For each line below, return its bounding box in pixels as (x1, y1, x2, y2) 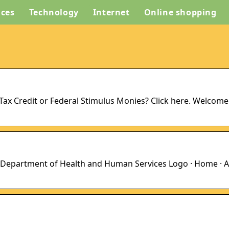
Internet (93, 7, 130, 18)
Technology (29, 7, 79, 18)
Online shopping (144, 7, 217, 18)
